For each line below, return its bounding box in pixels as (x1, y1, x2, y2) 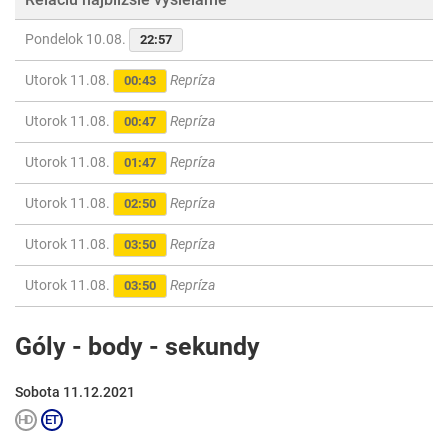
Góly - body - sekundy (15, 332, 260, 362)
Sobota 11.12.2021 (15, 384, 135, 401)
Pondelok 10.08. (25, 31, 129, 48)
